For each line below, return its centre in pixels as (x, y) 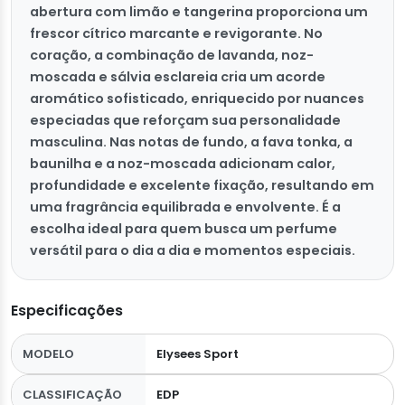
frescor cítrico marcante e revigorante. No (176, 34)
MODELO (48, 354)
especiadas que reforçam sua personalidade (185, 121)
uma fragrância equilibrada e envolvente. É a (185, 207)
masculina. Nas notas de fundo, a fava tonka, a (191, 142)
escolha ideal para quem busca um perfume (184, 229)
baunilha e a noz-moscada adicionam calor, (183, 164)
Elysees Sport (197, 354)
